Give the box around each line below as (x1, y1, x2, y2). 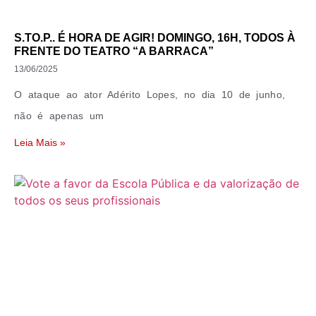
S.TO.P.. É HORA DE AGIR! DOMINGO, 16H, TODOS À (14, 32, 296, 44)
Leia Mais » (14, 137, 66, 148)
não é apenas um (14, 110, 104, 121)
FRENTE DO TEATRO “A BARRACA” (14, 45, 214, 57)
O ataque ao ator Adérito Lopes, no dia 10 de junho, (14, 89, 286, 100)
